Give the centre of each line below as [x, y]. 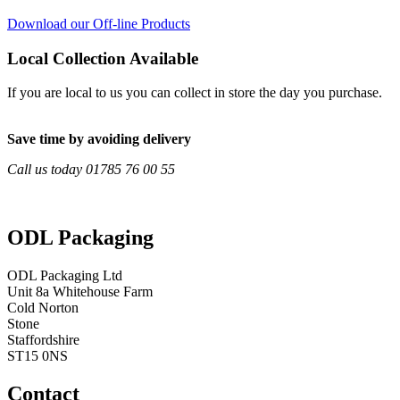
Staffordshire [43, 340]
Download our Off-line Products [99, 23]
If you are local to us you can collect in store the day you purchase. [195, 93]
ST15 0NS [37, 356]
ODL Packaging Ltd [65, 276]
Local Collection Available [103, 58]
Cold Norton [43, 308]
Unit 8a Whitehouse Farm [80, 292]
